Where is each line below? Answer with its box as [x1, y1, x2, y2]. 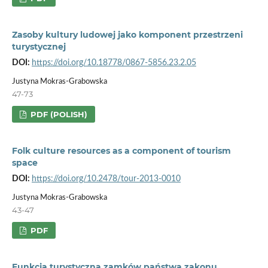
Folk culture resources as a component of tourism [11, 145, 231, 156]
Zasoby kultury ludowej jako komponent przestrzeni [11, 29, 243, 40]
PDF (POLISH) [28, 109, 88, 119]
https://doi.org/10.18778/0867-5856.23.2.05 [31, 58, 196, 67]
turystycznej [11, 41, 66, 52]
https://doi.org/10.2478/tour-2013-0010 [31, 174, 181, 183]
